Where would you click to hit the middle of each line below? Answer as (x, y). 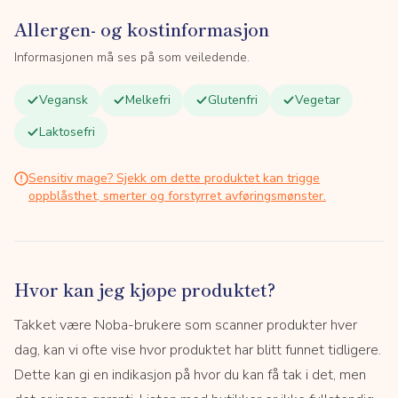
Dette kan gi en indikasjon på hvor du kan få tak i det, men (190, 375)
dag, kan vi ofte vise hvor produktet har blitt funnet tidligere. (198, 350)
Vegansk (64, 100)
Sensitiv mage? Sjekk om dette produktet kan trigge (174, 178)
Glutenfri (233, 100)
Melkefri (148, 100)
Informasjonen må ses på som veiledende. (132, 57)
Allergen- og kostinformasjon (142, 29)
